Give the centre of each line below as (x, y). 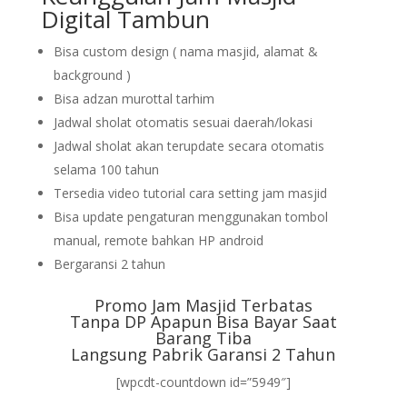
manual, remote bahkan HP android (158, 240)
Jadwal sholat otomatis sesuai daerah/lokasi (183, 122)
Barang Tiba (203, 338)
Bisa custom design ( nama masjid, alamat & (185, 51)
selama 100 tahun (106, 169)
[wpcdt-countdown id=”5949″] (203, 382)
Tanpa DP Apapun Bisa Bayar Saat (203, 322)
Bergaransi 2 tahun (109, 264)
